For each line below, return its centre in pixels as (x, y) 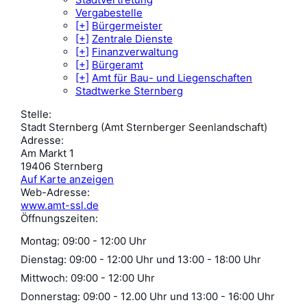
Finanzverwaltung (135, 52)
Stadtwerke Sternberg (129, 91)
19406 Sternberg (62, 166)
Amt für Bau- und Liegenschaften (172, 78)
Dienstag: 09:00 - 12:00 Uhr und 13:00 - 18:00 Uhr (141, 259)
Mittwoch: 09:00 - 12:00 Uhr (88, 278)
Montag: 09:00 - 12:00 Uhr (84, 241)
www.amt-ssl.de (60, 205)
